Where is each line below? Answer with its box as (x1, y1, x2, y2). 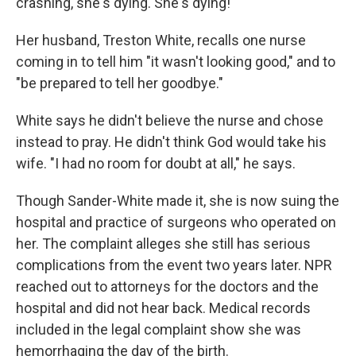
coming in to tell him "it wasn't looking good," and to (16, 53, 335, 70)
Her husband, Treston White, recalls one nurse (16, 32, 306, 48)
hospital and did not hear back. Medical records (16, 300, 311, 316)
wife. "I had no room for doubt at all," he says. (16, 155, 296, 172)
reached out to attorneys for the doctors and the (16, 278, 319, 295)
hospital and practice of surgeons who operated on (16, 214, 336, 230)
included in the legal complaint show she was (16, 321, 301, 338)
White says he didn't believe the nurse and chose (16, 112, 323, 129)
